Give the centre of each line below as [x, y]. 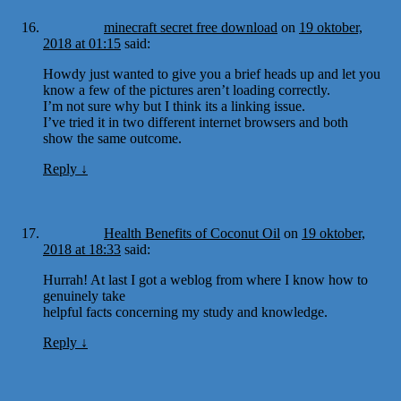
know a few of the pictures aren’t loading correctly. [187, 90]
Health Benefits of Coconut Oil [192, 233]
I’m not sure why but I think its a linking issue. [174, 106]
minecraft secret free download [191, 27]
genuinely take [84, 295]
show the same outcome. [112, 138]
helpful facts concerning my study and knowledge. [185, 311]
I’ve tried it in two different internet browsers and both [196, 122]
